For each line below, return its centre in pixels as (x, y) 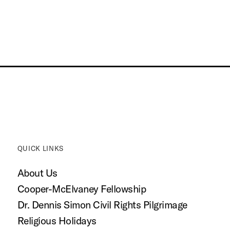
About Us (37, 173)
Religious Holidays (57, 221)
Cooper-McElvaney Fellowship (82, 189)
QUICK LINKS (40, 149)
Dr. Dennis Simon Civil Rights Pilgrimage (102, 205)
